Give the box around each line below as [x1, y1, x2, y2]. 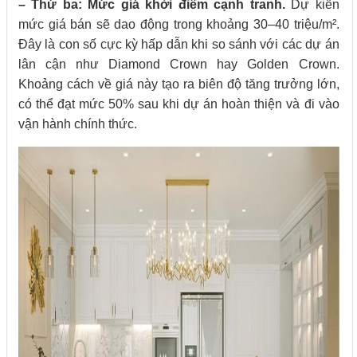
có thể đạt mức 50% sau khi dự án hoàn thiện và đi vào [18, 97, 339, 112]
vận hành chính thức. [18, 117, 137, 131]
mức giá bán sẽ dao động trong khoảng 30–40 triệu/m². [18, 18, 339, 32]
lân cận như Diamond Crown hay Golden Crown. [18, 57, 339, 72]
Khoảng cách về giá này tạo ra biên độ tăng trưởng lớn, [18, 77, 339, 92]
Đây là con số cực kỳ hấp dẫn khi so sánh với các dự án [18, 37, 339, 52]
